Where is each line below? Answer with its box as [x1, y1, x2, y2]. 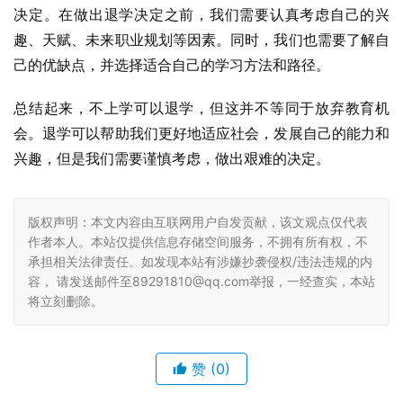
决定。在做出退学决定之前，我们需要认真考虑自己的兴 [13, 5, 390, 23]
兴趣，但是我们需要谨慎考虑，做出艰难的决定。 [13, 149, 330, 167]
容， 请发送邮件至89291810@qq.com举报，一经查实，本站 [28, 273, 375, 289]
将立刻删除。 [28, 293, 103, 309]
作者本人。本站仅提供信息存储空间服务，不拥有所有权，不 [28, 234, 368, 249]
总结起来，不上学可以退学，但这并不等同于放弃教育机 [13, 99, 390, 117]
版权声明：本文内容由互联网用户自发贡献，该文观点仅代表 [28, 214, 368, 229]
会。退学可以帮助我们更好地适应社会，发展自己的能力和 [13, 124, 390, 142]
